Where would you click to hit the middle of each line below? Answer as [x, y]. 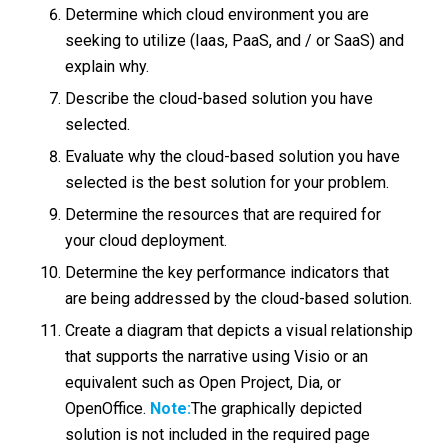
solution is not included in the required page [217, 434]
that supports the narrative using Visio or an [216, 356]
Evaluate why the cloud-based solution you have [232, 156]
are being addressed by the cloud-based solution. [238, 298]
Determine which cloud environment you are [216, 14]
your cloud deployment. [145, 240]
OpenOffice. [107, 408]
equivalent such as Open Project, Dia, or [202, 382]
